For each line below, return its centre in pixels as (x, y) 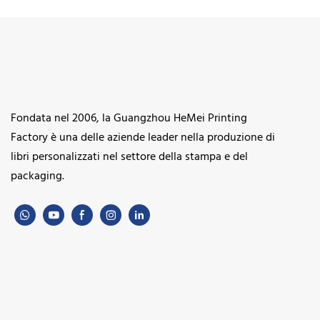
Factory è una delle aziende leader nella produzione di (143, 138)
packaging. (37, 177)
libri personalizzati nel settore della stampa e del (129, 157)
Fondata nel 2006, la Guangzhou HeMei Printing (129, 119)
